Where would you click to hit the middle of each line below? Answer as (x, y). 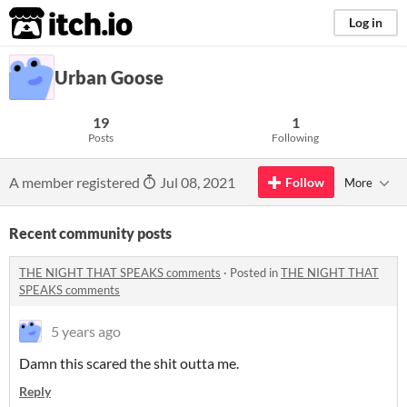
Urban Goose (109, 77)
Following (295, 138)
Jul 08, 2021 (196, 182)
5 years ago (86, 331)
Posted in (255, 273)
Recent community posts (90, 233)
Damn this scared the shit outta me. (129, 363)
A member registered (76, 182)
